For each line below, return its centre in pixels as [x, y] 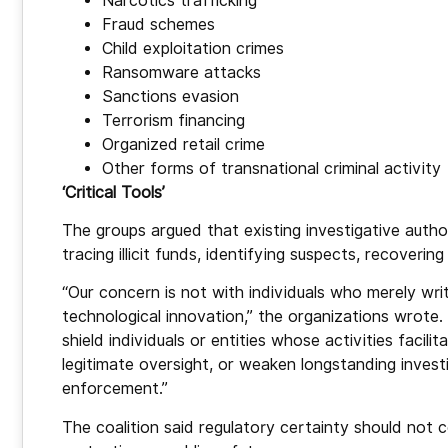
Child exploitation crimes [193, 48]
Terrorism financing [173, 120]
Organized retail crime [183, 144]
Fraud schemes [158, 24]
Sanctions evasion [170, 96]
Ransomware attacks [181, 72]
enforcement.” [115, 389]
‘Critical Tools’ [113, 192]
